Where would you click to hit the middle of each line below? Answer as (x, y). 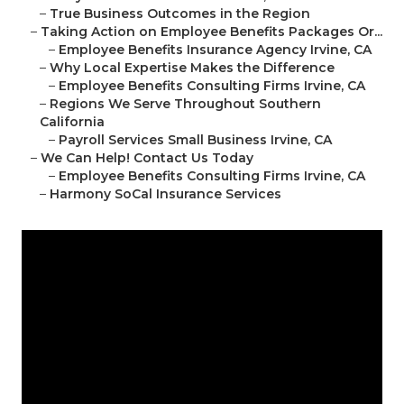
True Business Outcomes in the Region (180, 14)
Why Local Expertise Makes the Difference (192, 68)
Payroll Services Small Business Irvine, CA (195, 140)
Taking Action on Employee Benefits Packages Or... (211, 32)
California (72, 122)
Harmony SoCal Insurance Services (165, 194)
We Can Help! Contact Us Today (147, 158)
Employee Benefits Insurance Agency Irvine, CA (215, 50)
